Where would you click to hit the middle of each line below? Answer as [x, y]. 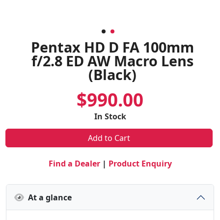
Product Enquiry [140, 164]
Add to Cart [109, 138]
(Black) [112, 74]
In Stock [110, 116]
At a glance [48, 197]
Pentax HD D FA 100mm [112, 47]
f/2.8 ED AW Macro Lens [112, 61]
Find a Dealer [74, 164]
